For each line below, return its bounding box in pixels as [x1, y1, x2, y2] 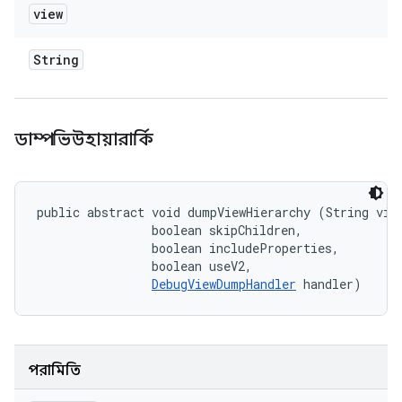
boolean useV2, [37, 258, 259, 275]
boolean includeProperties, [37, 240, 346, 257]
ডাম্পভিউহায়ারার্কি [14, 128, 158, 151]
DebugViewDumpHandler [152, 275, 296, 293]
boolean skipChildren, [37, 222, 310, 239]
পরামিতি [29, 362, 81, 380]
